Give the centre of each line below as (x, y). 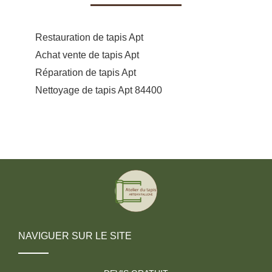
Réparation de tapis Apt (86, 72)
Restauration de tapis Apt (89, 37)
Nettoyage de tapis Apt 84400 (99, 90)
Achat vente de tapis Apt (87, 55)
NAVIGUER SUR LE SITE (75, 236)
